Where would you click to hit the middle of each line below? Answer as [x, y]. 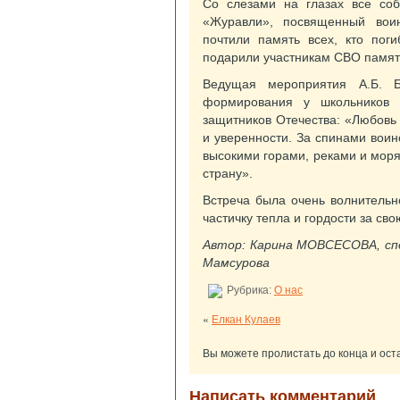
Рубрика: [249, 291]
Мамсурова [236, 262]
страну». [228, 173]
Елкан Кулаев [246, 318]
